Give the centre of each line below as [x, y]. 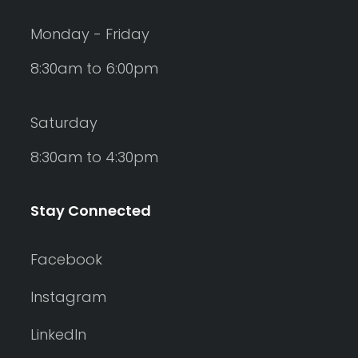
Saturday [64, 122]
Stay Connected [91, 210]
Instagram [68, 296]
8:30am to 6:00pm [94, 68]
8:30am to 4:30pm [94, 157]
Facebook [66, 259]
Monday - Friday [90, 34]
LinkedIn [58, 334]
